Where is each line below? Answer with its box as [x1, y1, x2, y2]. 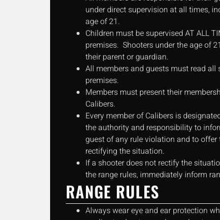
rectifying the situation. [85, 145, 165, 158]
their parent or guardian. [85, 51, 168, 63]
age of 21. [85, 16, 120, 28]
